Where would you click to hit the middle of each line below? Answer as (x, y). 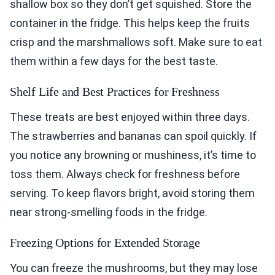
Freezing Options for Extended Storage (105, 242)
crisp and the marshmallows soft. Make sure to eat (136, 42)
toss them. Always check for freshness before (125, 174)
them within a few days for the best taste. (114, 61)
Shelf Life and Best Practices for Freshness (115, 91)
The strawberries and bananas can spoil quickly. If (133, 136)
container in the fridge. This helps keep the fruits (130, 23)
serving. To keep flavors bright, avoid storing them (132, 193)
